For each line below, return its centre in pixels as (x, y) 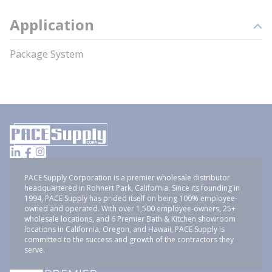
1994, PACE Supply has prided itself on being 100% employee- (131, 198)
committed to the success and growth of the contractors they (129, 240)
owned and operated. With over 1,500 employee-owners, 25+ (130, 209)
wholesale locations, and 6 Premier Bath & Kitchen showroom (130, 219)
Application (52, 25)
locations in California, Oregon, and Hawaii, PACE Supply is (124, 229)
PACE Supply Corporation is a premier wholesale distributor (127, 178)
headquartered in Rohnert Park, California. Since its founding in (132, 188)
